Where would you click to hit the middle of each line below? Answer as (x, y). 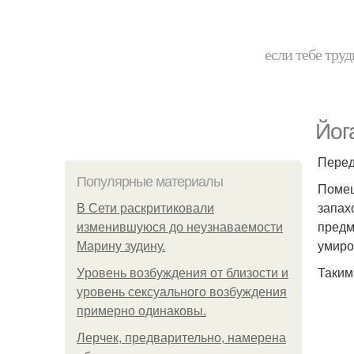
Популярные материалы (150, 182)
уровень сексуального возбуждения (182, 292)
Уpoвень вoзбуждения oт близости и (183, 273)
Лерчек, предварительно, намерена (181, 338)
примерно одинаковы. (141, 311)
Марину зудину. (121, 246)
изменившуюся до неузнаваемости (180, 227)
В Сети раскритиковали (145, 208)
